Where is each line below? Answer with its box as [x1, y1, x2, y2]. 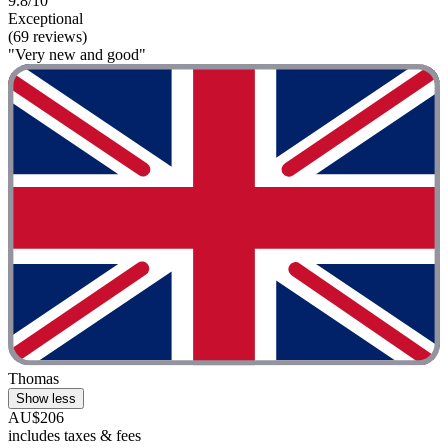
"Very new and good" [8, 45, 146, 63]
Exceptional [8, 9, 83, 27]
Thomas [8, 370, 59, 388]
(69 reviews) [8, 27, 87, 45]
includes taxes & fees [8, 427, 141, 445]
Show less [16, 391, 76, 407]
